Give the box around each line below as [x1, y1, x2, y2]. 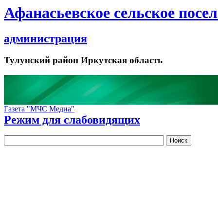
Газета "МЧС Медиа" [4, 105, 74, 113]
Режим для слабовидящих [4, 113, 140, 127]
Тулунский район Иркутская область [4, 55, 163, 66]
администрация [4, 32, 87, 45]
